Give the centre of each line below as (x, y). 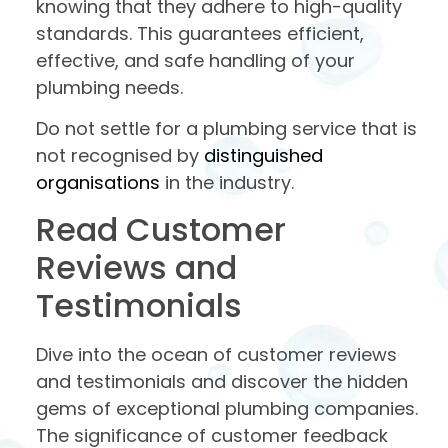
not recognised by (120, 156)
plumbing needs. (109, 88)
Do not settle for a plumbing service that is (226, 129)
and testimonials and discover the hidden (222, 381)
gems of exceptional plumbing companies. (227, 408)
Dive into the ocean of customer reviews (216, 354)
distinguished (263, 156)
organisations (98, 183)
